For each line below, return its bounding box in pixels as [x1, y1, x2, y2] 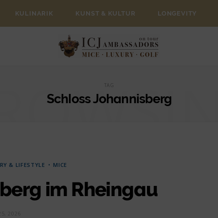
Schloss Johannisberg [46, 91, 172, 106]
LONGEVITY [158, 10, 198, 17]
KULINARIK [15, 10, 54, 17]
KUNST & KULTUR [75, 10, 136, 17]
